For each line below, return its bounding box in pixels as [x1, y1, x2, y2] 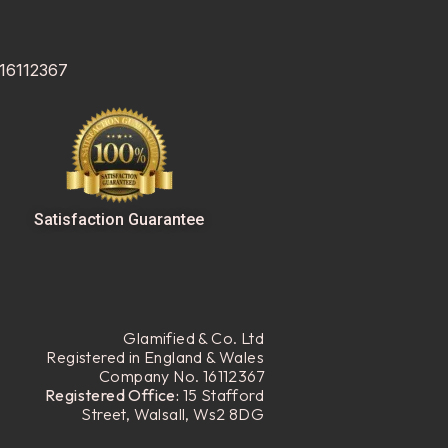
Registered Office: [44, 385, 180, 406]
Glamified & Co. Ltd [123, 328, 264, 349]
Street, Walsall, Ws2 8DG [81, 404, 264, 425]
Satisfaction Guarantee [34, 210, 204, 229]
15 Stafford [179, 385, 264, 406]
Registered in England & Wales [46, 347, 264, 368]
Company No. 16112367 [98, 366, 264, 387]
